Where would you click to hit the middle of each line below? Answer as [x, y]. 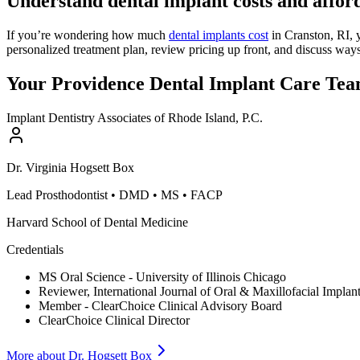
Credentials [35, 250]
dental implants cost [219, 35]
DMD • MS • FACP [171, 195]
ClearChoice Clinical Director [114, 321]
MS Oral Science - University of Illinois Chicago [162, 277]
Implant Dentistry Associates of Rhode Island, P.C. [135, 118]
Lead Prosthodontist [57, 195]
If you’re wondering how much [88, 35]
